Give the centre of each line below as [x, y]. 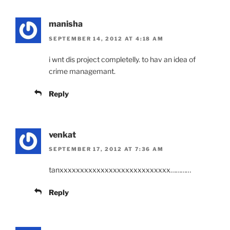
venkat [62, 135]
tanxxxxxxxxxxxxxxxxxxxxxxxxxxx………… [120, 170]
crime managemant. [82, 71]
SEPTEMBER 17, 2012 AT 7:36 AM [106, 149]
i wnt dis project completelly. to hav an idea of [122, 59]
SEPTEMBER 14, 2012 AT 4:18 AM [106, 38]
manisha [66, 24]
